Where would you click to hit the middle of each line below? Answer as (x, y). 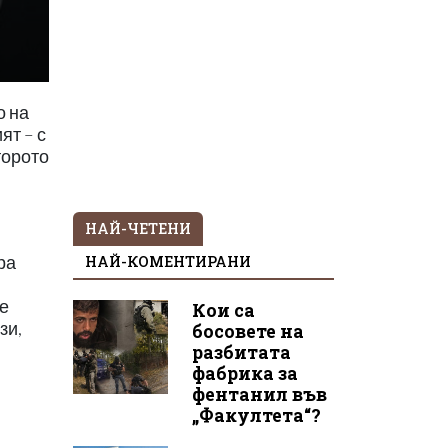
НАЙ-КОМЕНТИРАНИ (168, 261)
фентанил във (259, 394)
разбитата (241, 352)
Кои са (223, 310)
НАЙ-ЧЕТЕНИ (138, 228)
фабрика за (244, 373)
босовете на (247, 331)
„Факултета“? (256, 415)
